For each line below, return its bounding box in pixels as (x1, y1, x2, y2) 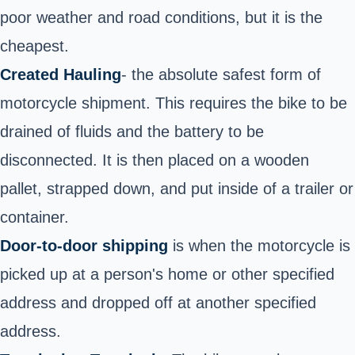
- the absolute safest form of (121, 65, 321, 83)
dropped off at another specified (87, 293, 316, 311)
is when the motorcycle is (168, 236, 350, 254)
